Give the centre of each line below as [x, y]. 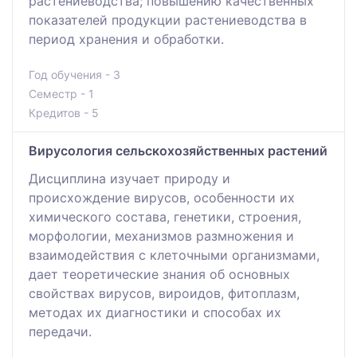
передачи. [60, 331]
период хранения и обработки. [126, 39]
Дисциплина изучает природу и [129, 178]
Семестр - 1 [61, 93]
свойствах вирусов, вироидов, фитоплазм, [164, 293]
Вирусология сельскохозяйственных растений [178, 150]
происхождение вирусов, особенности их [162, 197]
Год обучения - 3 [75, 74]
